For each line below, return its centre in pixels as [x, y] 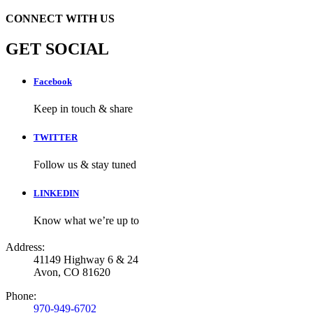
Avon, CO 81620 [72, 272]
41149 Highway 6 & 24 [86, 260]
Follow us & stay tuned [85, 165]
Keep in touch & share [83, 108]
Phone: [21, 296]
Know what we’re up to [86, 221]
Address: [25, 247]
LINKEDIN [56, 194]
